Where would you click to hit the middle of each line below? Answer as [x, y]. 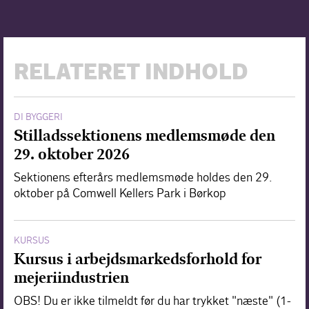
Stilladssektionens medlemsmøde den [144, 135]
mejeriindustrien [71, 277]
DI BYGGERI [38, 117]
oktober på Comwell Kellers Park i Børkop [120, 193]
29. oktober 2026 [72, 154]
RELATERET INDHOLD [131, 73]
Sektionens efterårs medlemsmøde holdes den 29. [143, 177]
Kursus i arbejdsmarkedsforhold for [138, 259]
